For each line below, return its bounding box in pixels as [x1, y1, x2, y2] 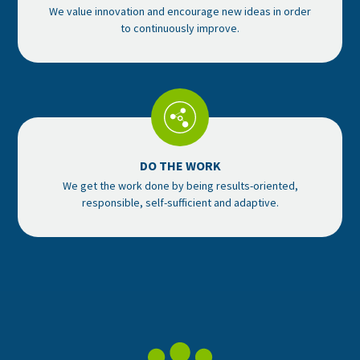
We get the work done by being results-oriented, [62, 178, 298, 193]
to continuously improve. [121, 20, 239, 35]
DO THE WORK [139, 157, 221, 174]
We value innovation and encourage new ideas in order [49, 3, 311, 18]
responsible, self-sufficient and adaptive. [81, 194, 279, 210]
